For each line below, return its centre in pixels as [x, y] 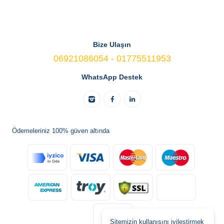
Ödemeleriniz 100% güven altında [61, 130]
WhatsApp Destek [112, 77]
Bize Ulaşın [112, 44]
